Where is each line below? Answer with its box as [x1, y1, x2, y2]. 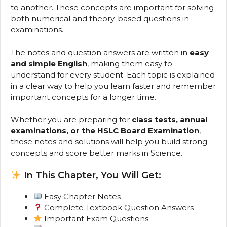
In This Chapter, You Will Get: [21, 169, 161, 181]
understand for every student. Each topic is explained [11, 69, 215, 80]
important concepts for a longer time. [11, 92, 156, 102]
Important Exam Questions [42, 213, 149, 223]
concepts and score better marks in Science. [11, 148, 182, 158]
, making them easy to [87, 58, 172, 68]
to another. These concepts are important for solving [11, 3, 214, 12]
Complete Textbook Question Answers [42, 202, 194, 212]
